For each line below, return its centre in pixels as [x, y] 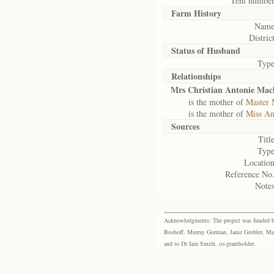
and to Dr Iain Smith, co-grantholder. [210, 243]
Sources [185, 126]
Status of [189, 50]
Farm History [196, 13]
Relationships [196, 76]
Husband [224, 50]
